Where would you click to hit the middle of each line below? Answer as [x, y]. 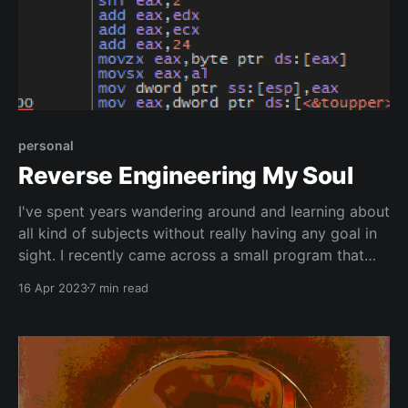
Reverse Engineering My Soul [186, 175]
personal [46, 145]
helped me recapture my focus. [126, 276]
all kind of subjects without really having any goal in [198, 233]
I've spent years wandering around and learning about [204, 211]
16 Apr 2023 [53, 287]
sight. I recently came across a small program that [191, 255]
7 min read [119, 287]
